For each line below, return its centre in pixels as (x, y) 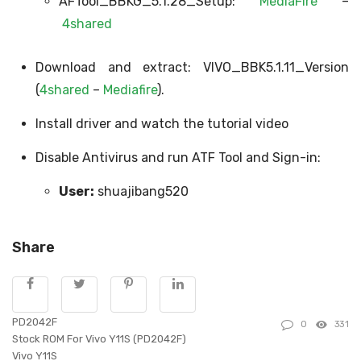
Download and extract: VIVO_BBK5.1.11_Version (192, 67)
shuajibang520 (141, 191)
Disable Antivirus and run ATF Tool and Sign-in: (178, 158)
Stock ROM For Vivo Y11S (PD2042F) (99, 339)
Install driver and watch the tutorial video (162, 124)
